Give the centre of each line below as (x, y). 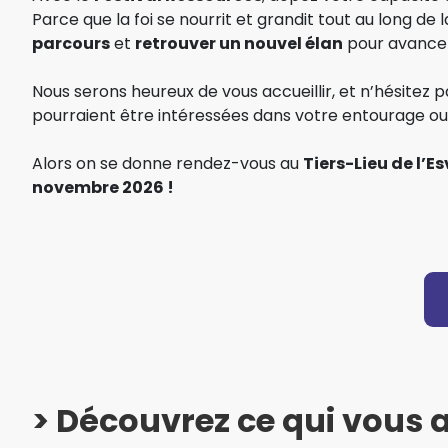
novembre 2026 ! (103, 187)
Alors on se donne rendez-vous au (167, 163)
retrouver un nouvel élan (239, 43)
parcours (71, 43)
